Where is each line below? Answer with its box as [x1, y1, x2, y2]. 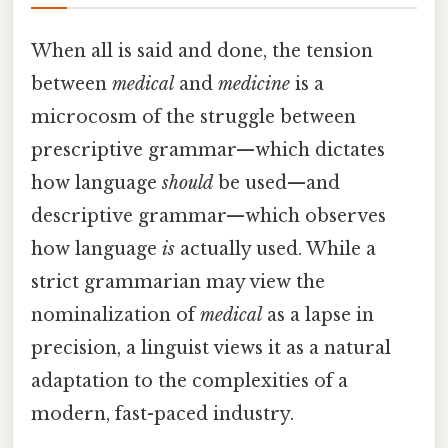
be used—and [213, 171, 340, 194]
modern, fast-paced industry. [31, 402, 294, 425]
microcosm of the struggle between [31, 105, 356, 128]
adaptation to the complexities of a [31, 369, 348, 392]
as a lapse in [262, 303, 374, 326]
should [162, 171, 213, 194]
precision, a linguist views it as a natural [31, 336, 391, 359]
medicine [218, 72, 290, 95]
